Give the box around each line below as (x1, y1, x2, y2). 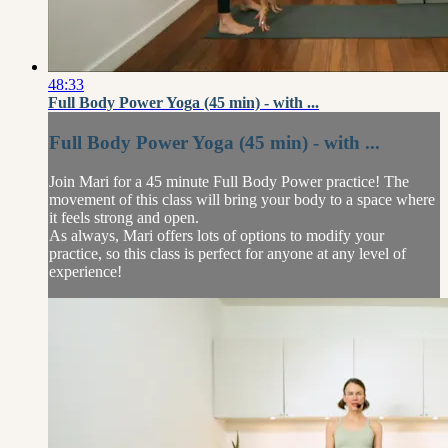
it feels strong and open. (49, 208, 199, 226)
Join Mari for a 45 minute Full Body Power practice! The (49, 172, 409, 190)
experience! (49, 262, 122, 280)
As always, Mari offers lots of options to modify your (49, 226, 384, 244)
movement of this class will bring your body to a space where (49, 190, 435, 208)
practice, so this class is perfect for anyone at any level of (49, 244, 406, 262)
